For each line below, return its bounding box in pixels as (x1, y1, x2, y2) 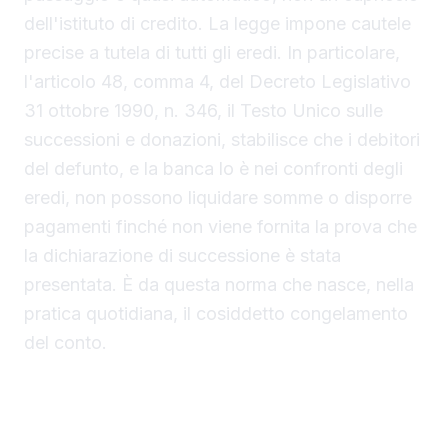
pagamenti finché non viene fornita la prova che (24, 216, 417, 238)
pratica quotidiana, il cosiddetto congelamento (24, 303, 408, 325)
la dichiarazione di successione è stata (24, 245, 341, 267)
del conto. (24, 332, 107, 354)
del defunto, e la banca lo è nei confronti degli (24, 158, 403, 180)
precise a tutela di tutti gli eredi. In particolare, (24, 42, 400, 64)
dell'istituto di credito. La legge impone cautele (24, 13, 411, 35)
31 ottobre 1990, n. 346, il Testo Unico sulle (24, 100, 383, 122)
